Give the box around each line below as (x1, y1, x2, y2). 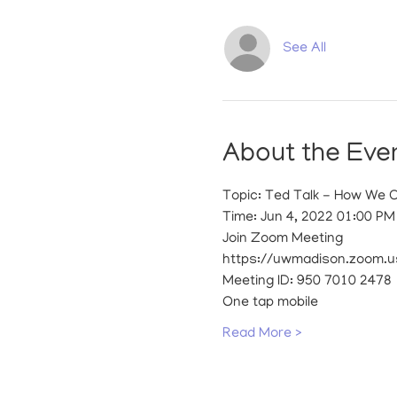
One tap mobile (222, 295, 318, 312)
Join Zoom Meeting (222, 231, 343, 248)
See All (282, 41, 326, 58)
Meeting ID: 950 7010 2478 (222, 274, 392, 291)
